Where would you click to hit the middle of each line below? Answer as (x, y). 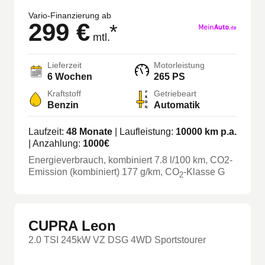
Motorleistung (179, 65)
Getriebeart (175, 93)
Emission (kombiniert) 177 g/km (94, 172)
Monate (95, 131)
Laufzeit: (47, 131)
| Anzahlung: (56, 143)
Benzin (63, 105)
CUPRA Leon (72, 226)
